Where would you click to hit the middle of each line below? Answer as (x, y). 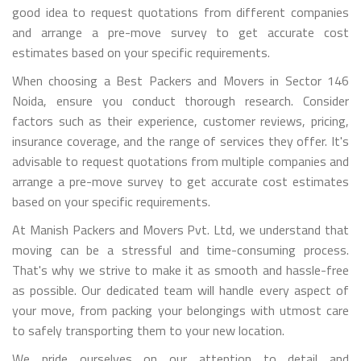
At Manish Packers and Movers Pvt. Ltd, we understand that (180, 229)
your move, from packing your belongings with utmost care (180, 310)
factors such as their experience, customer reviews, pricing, (180, 120)
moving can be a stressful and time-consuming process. (180, 249)
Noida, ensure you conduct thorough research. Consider (180, 100)
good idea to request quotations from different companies (180, 12)
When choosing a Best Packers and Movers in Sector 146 (180, 80)
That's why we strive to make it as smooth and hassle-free (180, 270)
